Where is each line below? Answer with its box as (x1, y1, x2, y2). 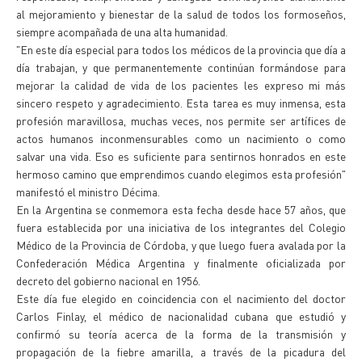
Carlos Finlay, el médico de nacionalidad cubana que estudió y (16, 309, 346, 323)
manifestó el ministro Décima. (16, 184, 160, 199)
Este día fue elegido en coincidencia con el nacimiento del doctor (16, 291, 346, 305)
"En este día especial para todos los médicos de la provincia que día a (16, 42, 346, 57)
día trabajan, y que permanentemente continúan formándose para (16, 60, 346, 74)
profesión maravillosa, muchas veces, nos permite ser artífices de (16, 113, 346, 128)
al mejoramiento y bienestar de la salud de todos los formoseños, (16, 6, 346, 21)
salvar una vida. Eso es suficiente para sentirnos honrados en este (16, 149, 346, 163)
